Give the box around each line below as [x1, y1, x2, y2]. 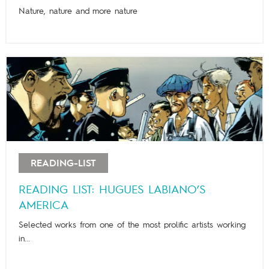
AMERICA [18, 200, 68, 213]
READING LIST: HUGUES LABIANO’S [18, 184, 205, 197]
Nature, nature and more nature [18, 7, 138, 16]
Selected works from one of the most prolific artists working [18, 221, 245, 230]
